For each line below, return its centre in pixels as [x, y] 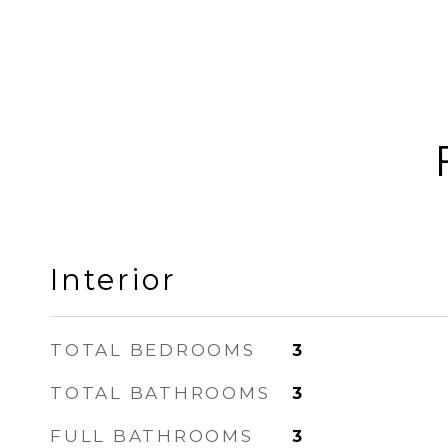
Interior [113, 279]
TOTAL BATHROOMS [160, 393]
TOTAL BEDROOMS [153, 350]
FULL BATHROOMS [152, 436]
